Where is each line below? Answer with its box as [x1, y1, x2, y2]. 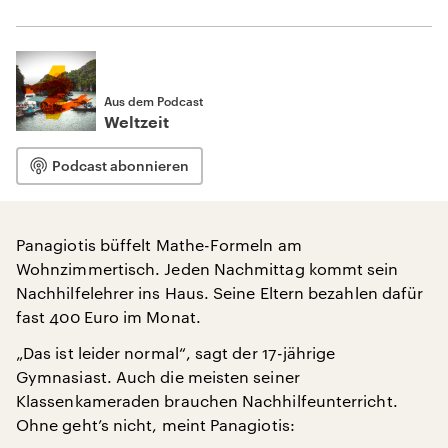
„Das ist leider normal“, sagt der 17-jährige [16, 343, 336, 362]
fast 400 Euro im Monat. [16, 307, 201, 326]
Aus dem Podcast [104, 94, 203, 108]
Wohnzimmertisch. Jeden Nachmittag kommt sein [16, 259, 399, 278]
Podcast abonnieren [52, 157, 189, 174]
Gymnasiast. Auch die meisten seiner [16, 367, 300, 386]
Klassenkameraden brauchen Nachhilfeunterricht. [16, 391, 398, 410]
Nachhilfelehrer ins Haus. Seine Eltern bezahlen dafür [16, 283, 424, 302]
